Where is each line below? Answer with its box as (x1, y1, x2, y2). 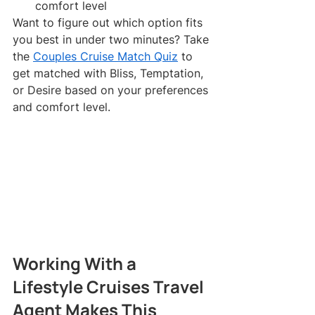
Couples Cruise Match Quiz (33, 49, 178, 63)
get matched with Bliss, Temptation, (13, 65, 207, 80)
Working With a (13, 252, 140, 276)
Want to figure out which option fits (13, 15, 206, 30)
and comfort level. (13, 99, 110, 114)
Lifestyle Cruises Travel (13, 275, 207, 299)
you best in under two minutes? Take (13, 32, 212, 46)
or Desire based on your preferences (13, 82, 212, 97)
